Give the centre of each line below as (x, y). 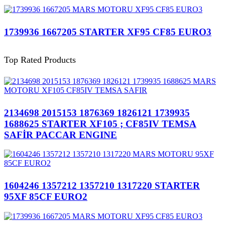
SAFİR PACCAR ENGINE (61, 135)
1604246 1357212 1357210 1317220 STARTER (102, 185)
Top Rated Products (40, 60)
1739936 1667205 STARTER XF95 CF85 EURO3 (108, 32)
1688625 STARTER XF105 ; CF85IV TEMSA (100, 124)
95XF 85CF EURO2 (46, 196)
